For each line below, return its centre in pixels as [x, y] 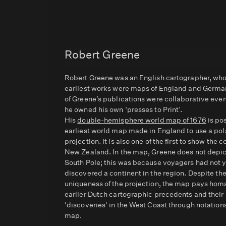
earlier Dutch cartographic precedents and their [144, 194]
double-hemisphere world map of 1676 [142, 120]
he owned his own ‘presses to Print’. [124, 109]
